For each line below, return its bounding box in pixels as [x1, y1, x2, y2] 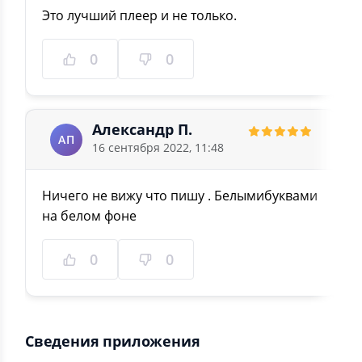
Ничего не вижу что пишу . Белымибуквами [42, 187, 318, 204]
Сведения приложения [25, 331, 200, 351]
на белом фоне [42, 207, 137, 225]
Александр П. [92, 120, 192, 139]
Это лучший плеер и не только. [42, 6, 237, 24]
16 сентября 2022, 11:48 [92, 140, 224, 155]
